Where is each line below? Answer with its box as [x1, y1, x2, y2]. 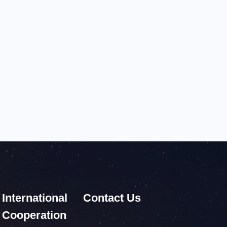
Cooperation [2, 209, 66, 221]
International [2, 192, 67, 204]
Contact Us [83, 192, 141, 204]
